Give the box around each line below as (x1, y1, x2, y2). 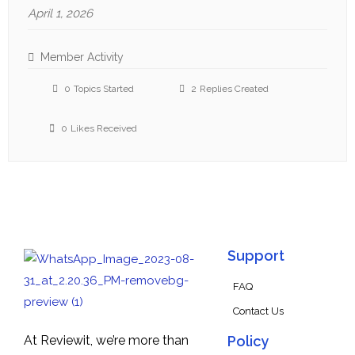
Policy (227, 333, 269, 349)
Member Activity (40, 51, 124, 63)
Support (227, 247, 284, 264)
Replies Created (200, 83, 269, 94)
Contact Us (232, 305, 284, 317)
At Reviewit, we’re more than (24, 333, 189, 348)
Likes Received (71, 123, 137, 134)
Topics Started (74, 83, 134, 94)
